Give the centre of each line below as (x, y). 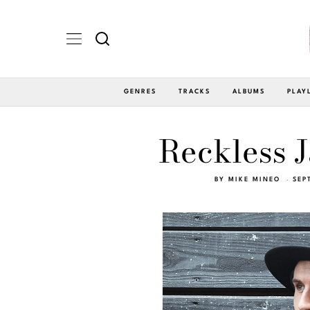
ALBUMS (249, 91)
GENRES (140, 91)
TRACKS (194, 91)
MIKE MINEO (254, 179)
